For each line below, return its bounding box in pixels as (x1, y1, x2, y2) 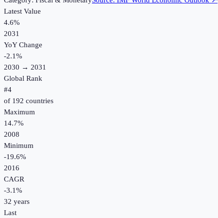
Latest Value (4, 7, 41, 16)
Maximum (4, 108, 35, 116)
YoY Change (4, 41, 42, 49)
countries (24, 97, 54, 105)
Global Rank (4, 74, 42, 83)
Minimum (4, 142, 34, 150)
